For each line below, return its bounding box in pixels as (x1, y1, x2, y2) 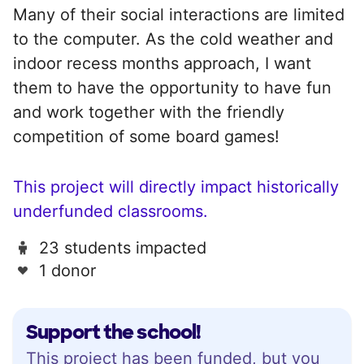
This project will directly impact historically (13, 176, 339, 197)
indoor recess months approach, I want (13, 53, 311, 73)
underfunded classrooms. (13, 201, 208, 221)
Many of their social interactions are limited (13, 4, 344, 24)
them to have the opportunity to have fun (13, 77, 331, 97)
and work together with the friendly (13, 102, 284, 122)
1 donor (39, 260, 96, 280)
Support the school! (26, 318, 201, 344)
